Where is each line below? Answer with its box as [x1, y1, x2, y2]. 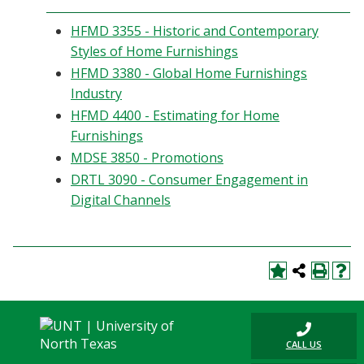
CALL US [285, 338, 322, 350]
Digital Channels [71, 191, 171, 209]
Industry [71, 84, 122, 102]
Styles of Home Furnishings [71, 42, 238, 60]
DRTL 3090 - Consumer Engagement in [71, 171, 308, 188]
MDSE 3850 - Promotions [71, 149, 223, 167]
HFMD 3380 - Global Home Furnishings [71, 64, 307, 82]
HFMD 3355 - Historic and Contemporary [71, 22, 318, 40]
